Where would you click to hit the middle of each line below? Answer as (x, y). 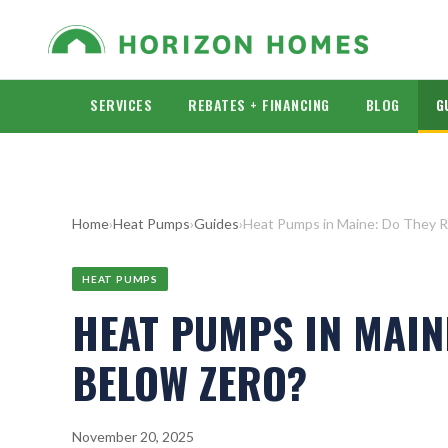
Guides (216, 223)
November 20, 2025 (133, 436)
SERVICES (121, 104)
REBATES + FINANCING (259, 104)
